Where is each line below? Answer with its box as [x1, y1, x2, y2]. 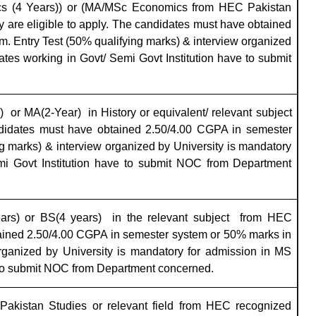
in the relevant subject [112, 212, 229, 224]
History [101, 107, 137, 119]
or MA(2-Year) [10, 107, 82, 119]
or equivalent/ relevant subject [136, 107, 292, 119]
